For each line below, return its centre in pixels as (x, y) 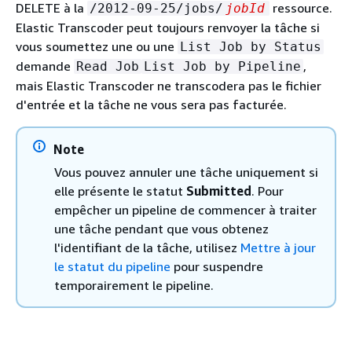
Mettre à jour (278, 247)
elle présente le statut (120, 191)
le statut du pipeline (112, 266)
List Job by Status (251, 46)
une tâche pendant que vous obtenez (161, 228)
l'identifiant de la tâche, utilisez (147, 247)
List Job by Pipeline (222, 66)
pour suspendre (217, 266)
